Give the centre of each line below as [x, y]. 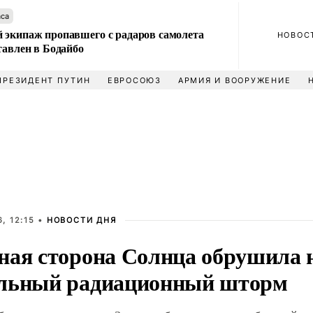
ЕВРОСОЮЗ [134, 80]
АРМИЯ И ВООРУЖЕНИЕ [234, 80]
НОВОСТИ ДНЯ [81, 220]
